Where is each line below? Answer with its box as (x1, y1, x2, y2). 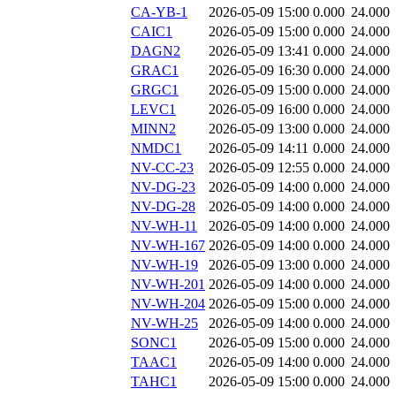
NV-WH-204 (131, 296, 205, 312)
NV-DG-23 (131, 179, 195, 195)
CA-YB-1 (131, 4, 187, 20)
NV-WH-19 (131, 257, 198, 273)
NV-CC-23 (131, 160, 194, 176)
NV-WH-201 (131, 277, 205, 293)
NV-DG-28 (131, 199, 195, 215)
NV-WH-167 (131, 238, 205, 254)
